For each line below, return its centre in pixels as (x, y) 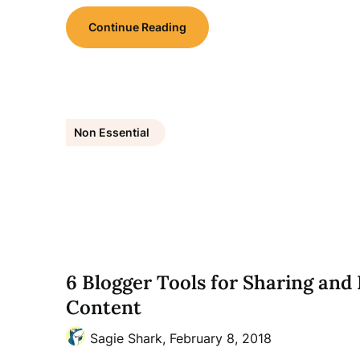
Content (104, 307)
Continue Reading (137, 27)
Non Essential (112, 132)
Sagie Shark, (130, 338)
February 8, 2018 (221, 338)
